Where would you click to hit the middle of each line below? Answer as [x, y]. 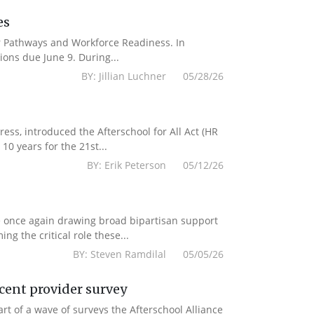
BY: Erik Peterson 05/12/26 [156, 165]
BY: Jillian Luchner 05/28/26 [153, 76]
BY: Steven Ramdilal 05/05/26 [149, 254]
